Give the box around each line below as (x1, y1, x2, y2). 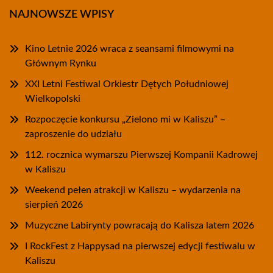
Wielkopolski (25, 94, 80, 104)
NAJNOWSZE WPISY (9, 9, 114, 20)
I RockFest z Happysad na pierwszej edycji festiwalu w (25, 241, 255, 251)
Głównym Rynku (25, 58, 96, 68)
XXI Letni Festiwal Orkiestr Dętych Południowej (25, 79, 229, 89)
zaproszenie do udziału (25, 129, 122, 139)
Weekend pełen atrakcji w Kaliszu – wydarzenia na (25, 185, 241, 195)
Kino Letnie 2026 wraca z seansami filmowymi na (25, 44, 234, 54)
